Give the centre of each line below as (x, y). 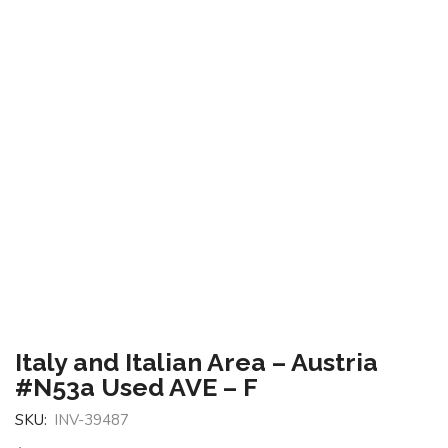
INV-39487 (91, 420)
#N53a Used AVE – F (136, 387)
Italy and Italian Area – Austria (196, 362)
